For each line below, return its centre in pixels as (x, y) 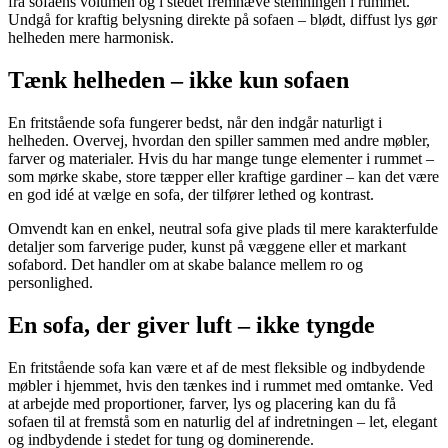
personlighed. (50, 283)
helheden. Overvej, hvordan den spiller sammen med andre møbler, (219, 141)
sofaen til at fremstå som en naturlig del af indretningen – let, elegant (222, 421)
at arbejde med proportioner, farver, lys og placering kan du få (202, 403)
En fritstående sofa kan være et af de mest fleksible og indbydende (216, 367)
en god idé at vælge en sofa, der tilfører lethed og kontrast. (191, 195)
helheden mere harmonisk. (91, 38)
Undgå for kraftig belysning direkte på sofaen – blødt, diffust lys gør (222, 20)
